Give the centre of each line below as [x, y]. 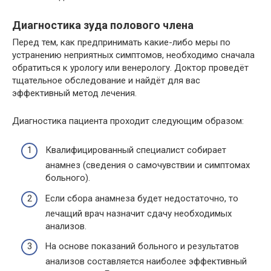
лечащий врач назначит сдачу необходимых [139, 213]
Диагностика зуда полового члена [103, 25]
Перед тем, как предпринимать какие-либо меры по [121, 42]
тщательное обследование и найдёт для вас [106, 80]
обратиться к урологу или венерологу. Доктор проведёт [130, 67]
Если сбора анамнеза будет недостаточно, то [142, 198]
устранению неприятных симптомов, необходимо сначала [133, 55]
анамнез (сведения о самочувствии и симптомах [148, 165]
